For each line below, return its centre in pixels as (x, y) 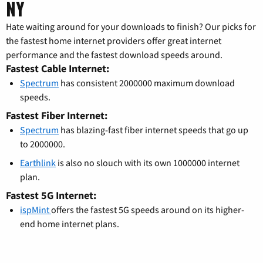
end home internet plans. (70, 223)
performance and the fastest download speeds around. (114, 54)
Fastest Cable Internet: (58, 68)
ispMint (36, 209)
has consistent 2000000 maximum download (147, 82)
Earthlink (38, 162)
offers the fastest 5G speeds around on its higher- (148, 209)
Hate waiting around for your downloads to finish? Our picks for (131, 26)
